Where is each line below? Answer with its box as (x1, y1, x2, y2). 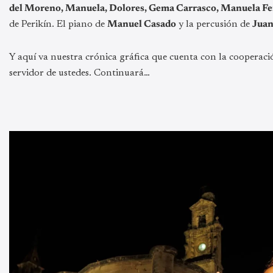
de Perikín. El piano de (9, 19, 107, 29)
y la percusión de (176, 19, 252, 29)
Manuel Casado (107, 19, 176, 29)
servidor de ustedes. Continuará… (9, 68, 150, 78)
